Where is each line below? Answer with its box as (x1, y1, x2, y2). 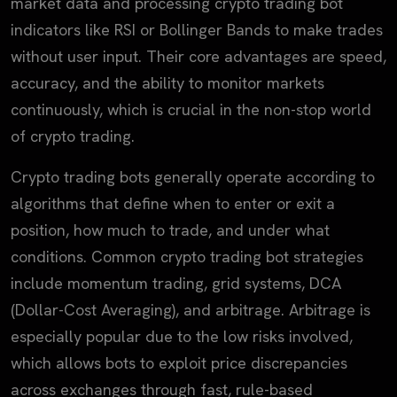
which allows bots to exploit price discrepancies (11, 352, 347, 373)
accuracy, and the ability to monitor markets (11, 72, 324, 93)
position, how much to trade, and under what (11, 219, 330, 240)
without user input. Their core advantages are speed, (11, 45, 386, 66)
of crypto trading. (11, 125, 144, 146)
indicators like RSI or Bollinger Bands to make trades (11, 19, 383, 40)
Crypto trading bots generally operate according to (11, 166, 375, 187)
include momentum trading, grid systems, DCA (11, 272, 341, 293)
